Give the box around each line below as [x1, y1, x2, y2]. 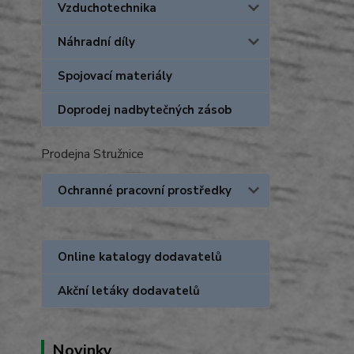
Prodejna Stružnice [41, 145, 144, 163]
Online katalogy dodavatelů [58, 249, 222, 265]
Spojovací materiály [58, 68, 172, 84]
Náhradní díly [58, 34, 135, 50]
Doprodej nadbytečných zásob [58, 102, 232, 118]
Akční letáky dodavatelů [58, 283, 200, 299]
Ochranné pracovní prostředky [58, 183, 232, 198]
